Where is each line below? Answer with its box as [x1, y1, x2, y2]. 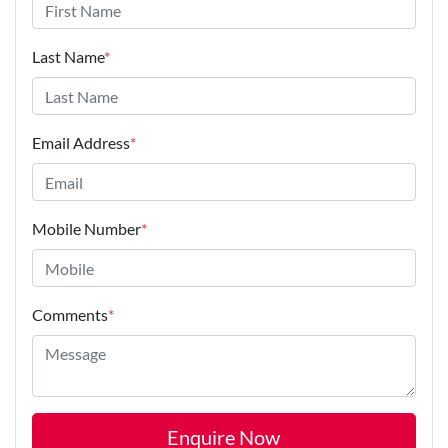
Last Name [32, 47, 104, 67]
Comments [32, 305, 108, 325]
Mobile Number [32, 219, 141, 239]
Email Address [32, 133, 130, 153]
